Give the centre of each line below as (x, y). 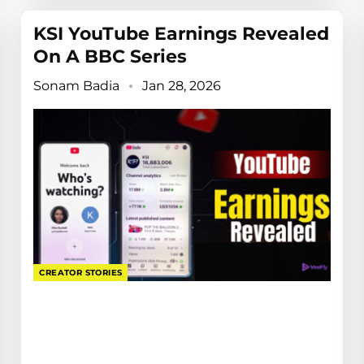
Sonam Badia (78, 86)
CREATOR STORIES (81, 272)
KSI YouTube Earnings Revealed (182, 34)
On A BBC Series (110, 57)
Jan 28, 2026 (182, 86)
